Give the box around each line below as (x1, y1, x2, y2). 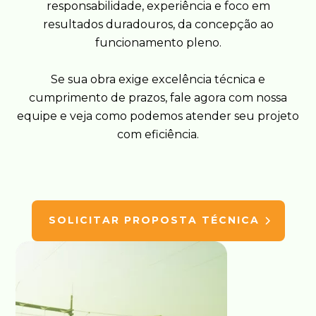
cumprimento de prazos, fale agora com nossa (29, 91, 287, 105)
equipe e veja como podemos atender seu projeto (17, 109, 299, 123)
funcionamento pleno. (95, 36, 221, 50)
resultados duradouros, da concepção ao (42, 18, 274, 32)
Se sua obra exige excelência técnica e (51, 73, 265, 87)
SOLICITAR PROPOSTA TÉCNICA (48, 214, 260, 227)
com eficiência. (117, 128, 199, 142)
